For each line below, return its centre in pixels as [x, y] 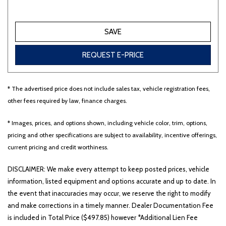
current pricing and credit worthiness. [58, 147]
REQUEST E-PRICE [113, 55]
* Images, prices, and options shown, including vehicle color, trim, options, [107, 123]
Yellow [151, 28]
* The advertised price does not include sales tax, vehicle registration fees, [109, 89]
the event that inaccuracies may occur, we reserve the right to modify [109, 193]
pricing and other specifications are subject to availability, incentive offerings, [112, 135]
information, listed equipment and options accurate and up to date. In [112, 181]
